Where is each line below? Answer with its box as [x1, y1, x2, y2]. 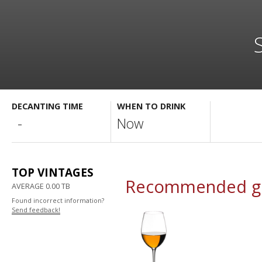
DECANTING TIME [12, 101, 83, 112]
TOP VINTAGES [12, 165, 94, 180]
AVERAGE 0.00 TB [12, 181, 70, 191]
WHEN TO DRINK [117, 101, 185, 112]
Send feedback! [12, 206, 60, 214]
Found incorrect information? [12, 196, 104, 205]
